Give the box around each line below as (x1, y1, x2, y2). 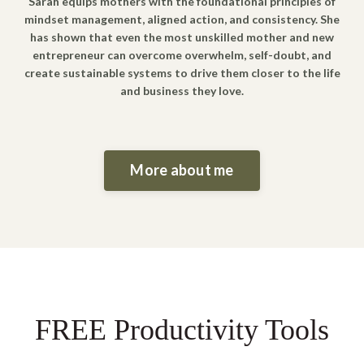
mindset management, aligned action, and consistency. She (24, 11, 340, 26)
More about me (130, 161, 234, 180)
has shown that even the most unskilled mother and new (30, 29, 334, 44)
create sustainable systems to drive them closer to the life (24, 65, 340, 80)
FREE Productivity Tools (35, 313, 329, 346)
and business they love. (120, 83, 244, 97)
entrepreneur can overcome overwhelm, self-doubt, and (32, 47, 331, 62)
